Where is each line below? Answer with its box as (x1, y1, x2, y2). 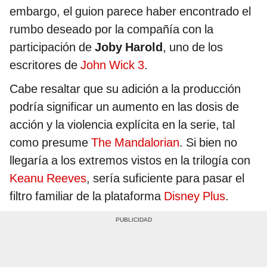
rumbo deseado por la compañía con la (10, 21, 213, 36)
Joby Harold (95, 39, 163, 54)
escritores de (10, 57, 77, 72)
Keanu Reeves (10, 170, 86, 185)
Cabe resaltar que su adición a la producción (10, 81, 241, 96)
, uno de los (163, 39, 223, 54)
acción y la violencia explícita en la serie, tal (10, 117, 235, 132)
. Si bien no (179, 135, 237, 150)
